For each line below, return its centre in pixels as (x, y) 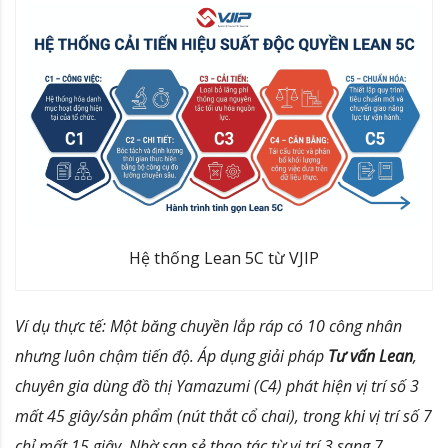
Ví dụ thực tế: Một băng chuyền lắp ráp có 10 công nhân (208, 326)
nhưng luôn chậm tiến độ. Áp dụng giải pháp (171, 356)
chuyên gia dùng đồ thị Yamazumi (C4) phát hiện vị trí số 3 (217, 386)
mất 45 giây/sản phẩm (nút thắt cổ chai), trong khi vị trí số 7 (223, 416)
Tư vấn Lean (370, 356)
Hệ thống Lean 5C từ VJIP (224, 258)
